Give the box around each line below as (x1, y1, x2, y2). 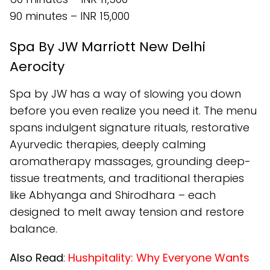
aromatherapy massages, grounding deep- (10, 154, 251, 169)
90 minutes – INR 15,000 (10, 8, 130, 24)
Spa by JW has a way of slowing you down (10, 86, 241, 102)
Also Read (10, 250, 63, 266)
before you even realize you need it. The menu (10, 103, 257, 119)
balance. (10, 221, 57, 237)
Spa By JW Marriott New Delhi (10, 37, 206, 57)
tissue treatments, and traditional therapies (10, 171, 244, 186)
